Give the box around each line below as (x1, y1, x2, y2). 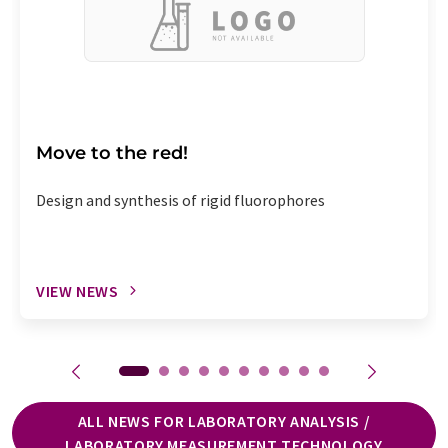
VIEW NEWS (36, 280, 119, 301)
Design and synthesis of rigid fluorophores (36, 189, 325, 210)
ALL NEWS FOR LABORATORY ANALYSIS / (77, 410, 371, 431)
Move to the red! (36, 141, 188, 164)
